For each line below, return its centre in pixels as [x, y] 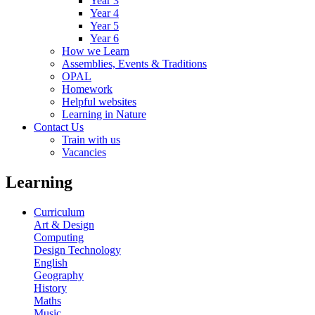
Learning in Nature [104, 114]
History [50, 288]
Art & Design [64, 224]
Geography [59, 275]
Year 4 [104, 13]
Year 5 [104, 25]
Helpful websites [99, 101]
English [51, 262]
